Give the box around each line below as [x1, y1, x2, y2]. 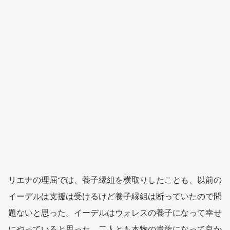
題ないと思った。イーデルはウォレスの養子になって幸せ [8, 208, 222, 217]
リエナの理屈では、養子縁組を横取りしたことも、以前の [8, 175, 222, 184]
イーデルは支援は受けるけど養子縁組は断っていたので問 [8, 191, 222, 201]
